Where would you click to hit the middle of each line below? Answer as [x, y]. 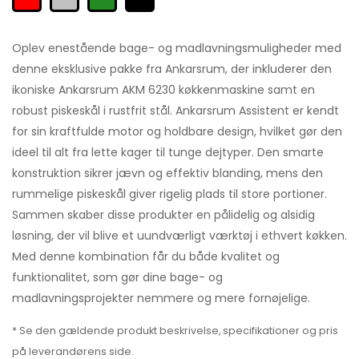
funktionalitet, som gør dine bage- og [117, 277]
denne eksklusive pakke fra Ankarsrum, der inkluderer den [172, 69]
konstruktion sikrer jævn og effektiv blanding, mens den [167, 173]
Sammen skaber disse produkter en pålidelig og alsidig [163, 214]
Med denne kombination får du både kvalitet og [146, 256]
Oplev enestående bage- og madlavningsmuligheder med [177, 48]
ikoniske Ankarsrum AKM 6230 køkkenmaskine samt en [163, 89]
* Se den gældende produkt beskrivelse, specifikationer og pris [175, 330]
